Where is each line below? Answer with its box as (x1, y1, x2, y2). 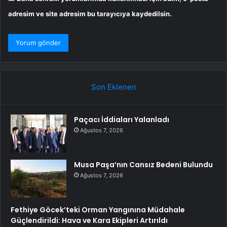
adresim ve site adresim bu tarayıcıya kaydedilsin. (8, 9, 172, 18)
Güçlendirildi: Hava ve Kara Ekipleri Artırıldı (11, 215, 168, 225)
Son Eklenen (91, 82, 136, 92)
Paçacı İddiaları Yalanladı (74, 114, 169, 125)
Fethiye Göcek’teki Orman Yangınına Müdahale (11, 204, 185, 215)
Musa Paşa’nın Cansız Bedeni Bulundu (74, 159, 213, 170)
